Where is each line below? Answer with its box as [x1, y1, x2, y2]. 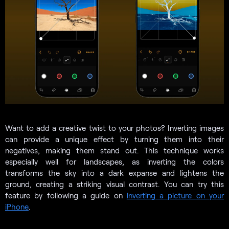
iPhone [5, 202, 29, 212]
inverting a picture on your [126, 191, 224, 200]
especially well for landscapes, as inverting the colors [5, 157, 224, 167]
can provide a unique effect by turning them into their [5, 134, 224, 144]
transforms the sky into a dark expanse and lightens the [5, 168, 224, 178]
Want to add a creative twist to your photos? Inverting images [5, 123, 224, 133]
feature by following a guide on [5, 191, 127, 200]
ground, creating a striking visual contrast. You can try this [5, 179, 224, 189]
